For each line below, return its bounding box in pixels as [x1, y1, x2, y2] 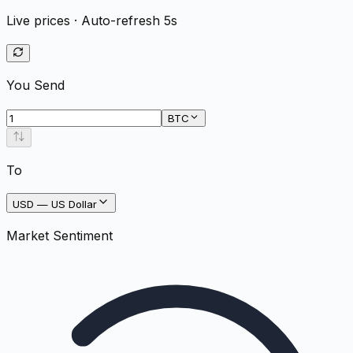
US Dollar [51, 197, 97, 210]
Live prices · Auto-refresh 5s [6, 12, 177, 28]
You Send [6, 76, 65, 93]
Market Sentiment [6, 227, 113, 243]
